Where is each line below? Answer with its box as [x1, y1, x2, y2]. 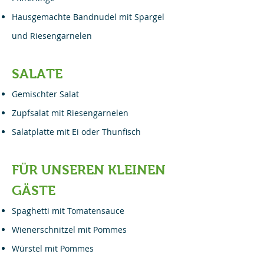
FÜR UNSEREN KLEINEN [12, 162, 166, 177]
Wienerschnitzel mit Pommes [12, 224, 127, 235]
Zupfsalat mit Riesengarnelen [12, 107, 128, 118]
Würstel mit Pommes [12, 243, 94, 254]
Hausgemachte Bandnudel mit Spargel [12, 11, 164, 22]
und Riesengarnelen [12, 30, 92, 41]
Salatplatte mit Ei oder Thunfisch [12, 126, 141, 137]
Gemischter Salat [12, 88, 79, 100]
